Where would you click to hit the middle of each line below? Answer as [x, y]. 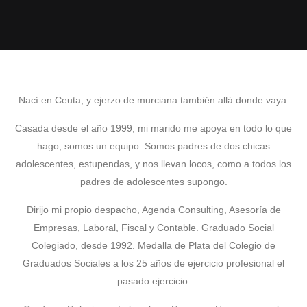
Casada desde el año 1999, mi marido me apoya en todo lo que [153, 128]
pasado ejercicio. [153, 281]
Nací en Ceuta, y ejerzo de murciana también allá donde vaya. [153, 100]
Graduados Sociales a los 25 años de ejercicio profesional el [153, 263]
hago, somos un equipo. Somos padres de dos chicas [153, 146]
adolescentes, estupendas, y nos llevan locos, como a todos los [153, 164]
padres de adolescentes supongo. [153, 182]
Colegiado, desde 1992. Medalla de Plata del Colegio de [153, 245]
